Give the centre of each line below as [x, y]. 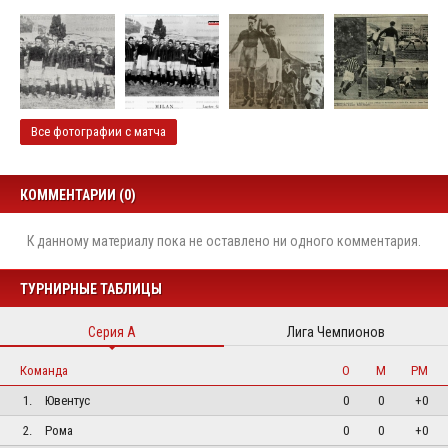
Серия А [112, 331]
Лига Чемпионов [336, 331]
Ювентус [67, 400]
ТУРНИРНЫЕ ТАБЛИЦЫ [91, 288]
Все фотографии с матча [98, 131]
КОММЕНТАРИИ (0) [78, 194]
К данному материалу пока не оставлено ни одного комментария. [224, 240]
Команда [44, 370]
